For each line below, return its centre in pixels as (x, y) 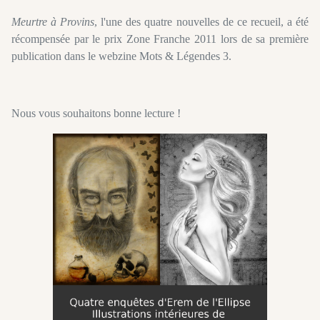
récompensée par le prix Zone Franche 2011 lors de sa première (160, 39)
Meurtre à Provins (53, 21)
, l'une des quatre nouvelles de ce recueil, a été (202, 21)
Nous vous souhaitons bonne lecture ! (96, 113)
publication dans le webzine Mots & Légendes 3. (121, 56)
